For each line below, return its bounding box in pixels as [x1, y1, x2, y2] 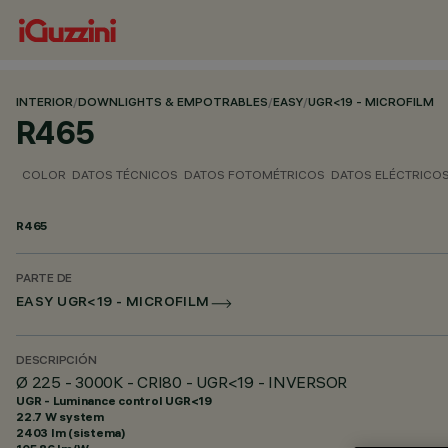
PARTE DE [16, 273, 73, 286]
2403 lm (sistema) [16, 425, 126, 440]
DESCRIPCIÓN [16, 355, 97, 368]
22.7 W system [16, 409, 104, 424]
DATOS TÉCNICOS [72, 167, 178, 182]
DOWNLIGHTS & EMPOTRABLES [78, 97, 268, 110]
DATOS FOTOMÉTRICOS [184, 167, 325, 182]
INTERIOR [16, 97, 73, 110]
